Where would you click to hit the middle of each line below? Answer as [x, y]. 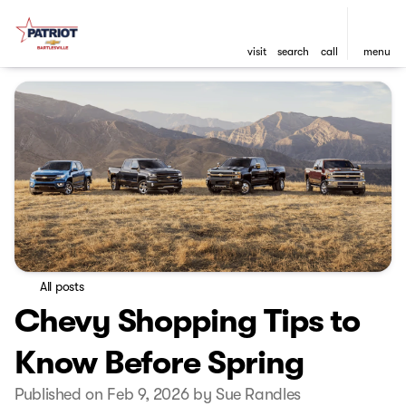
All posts [62, 287]
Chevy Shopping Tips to [188, 322]
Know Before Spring [159, 363]
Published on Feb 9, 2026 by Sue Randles [158, 395]
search [293, 52]
